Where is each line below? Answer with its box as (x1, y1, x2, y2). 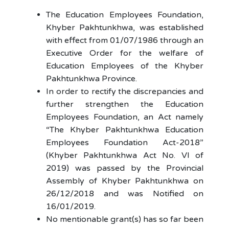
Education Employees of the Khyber (46, 61, 203, 71)
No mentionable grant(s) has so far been (46, 214, 203, 224)
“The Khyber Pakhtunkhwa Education (46, 125, 203, 135)
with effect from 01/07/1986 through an (46, 35, 203, 45)
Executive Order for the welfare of (46, 48, 203, 58)
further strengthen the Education (46, 99, 203, 109)
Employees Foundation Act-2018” (46, 138, 203, 148)
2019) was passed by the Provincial (46, 163, 203, 173)
